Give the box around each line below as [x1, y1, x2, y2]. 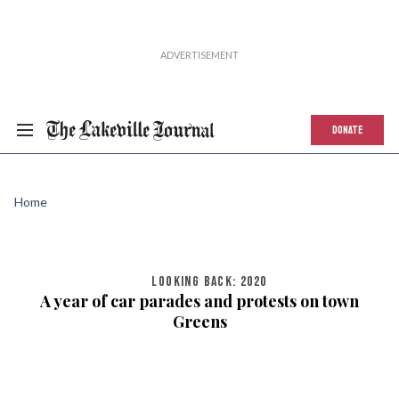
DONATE [332, 120, 362, 140]
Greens [172, 311, 227, 332]
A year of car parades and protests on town [40, 290, 359, 312]
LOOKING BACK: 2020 [151, 273, 267, 290]
